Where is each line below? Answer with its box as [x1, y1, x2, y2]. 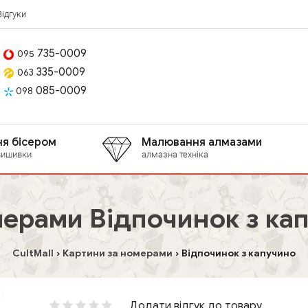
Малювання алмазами [142, 135, 262, 149]
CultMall [12, 247, 54, 259]
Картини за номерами [63, 247, 173, 259]
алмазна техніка [142, 149, 208, 159]
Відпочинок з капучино [181, 247, 296, 259]
